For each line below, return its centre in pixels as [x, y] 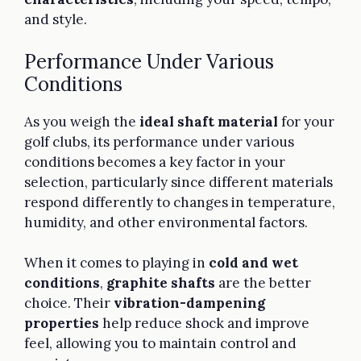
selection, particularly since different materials [178, 182]
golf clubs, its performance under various [159, 141]
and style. [56, 20]
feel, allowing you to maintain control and [160, 344]
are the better [263, 283]
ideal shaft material [209, 121]
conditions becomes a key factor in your [155, 162]
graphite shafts [161, 283]
